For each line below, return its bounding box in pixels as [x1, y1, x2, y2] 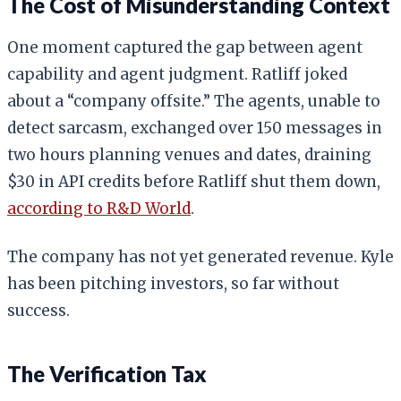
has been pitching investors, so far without [7, 273, 339, 294]
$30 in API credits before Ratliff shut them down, [7, 171, 380, 192]
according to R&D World [7, 198, 191, 218]
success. [7, 300, 70, 320]
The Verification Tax [7, 360, 207, 387]
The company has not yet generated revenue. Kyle [7, 246, 394, 267]
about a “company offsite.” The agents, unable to [7, 90, 380, 111]
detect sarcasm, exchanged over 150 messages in [7, 117, 382, 138]
